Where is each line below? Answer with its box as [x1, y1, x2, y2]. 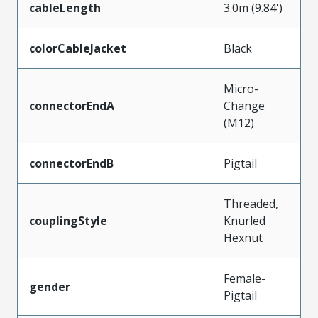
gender [29, 278, 70, 295]
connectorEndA [29, 97, 114, 114]
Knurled [224, 212, 265, 229]
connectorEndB [29, 155, 114, 171]
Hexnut [224, 229, 263, 246]
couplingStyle [29, 212, 107, 229]
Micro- [224, 80, 258, 97]
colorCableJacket [29, 40, 126, 56]
